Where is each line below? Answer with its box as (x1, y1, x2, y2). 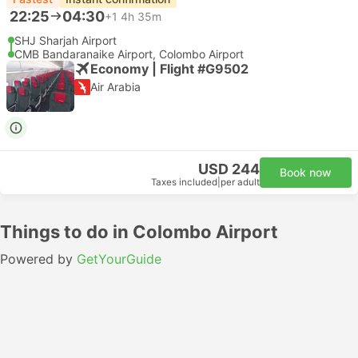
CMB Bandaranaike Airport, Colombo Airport (14, 47, 244, 61)
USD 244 (198, 161, 260, 177)
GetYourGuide (77, 251, 161, 267)
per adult (221, 177, 260, 188)
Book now (280, 165, 332, 179)
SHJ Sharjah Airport (14, 34, 117, 47)
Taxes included (151, 177, 217, 188)
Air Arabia (90, 80, 141, 93)
